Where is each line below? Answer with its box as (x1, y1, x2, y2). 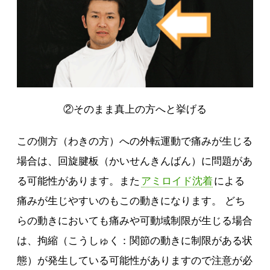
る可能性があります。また (17, 175, 140, 187)
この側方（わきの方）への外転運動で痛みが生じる (17, 135, 253, 147)
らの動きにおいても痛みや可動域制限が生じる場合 (17, 215, 253, 227)
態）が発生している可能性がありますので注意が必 (17, 254, 253, 266)
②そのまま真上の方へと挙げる (63, 103, 207, 115)
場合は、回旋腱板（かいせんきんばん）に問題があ (17, 155, 253, 167)
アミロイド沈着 (141, 175, 213, 187)
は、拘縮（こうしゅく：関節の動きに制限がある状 (17, 234, 253, 246)
